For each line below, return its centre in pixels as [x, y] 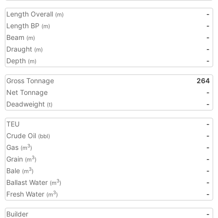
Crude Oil [22, 136]
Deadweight [27, 104]
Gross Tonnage [30, 81]
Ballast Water [28, 182]
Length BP [24, 26]
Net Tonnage [27, 92]
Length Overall [31, 14]
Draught [20, 49]
